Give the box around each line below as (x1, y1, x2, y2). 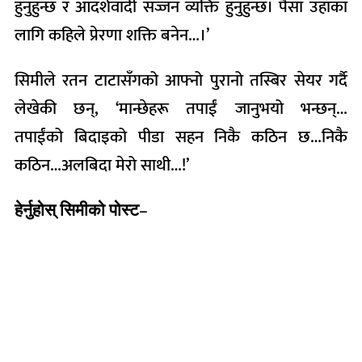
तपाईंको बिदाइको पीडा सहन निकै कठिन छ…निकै (15, 123, 347, 151)
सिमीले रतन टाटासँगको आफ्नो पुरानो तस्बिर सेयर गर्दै (15, 66, 347, 95)
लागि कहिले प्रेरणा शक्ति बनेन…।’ (15, 21, 209, 49)
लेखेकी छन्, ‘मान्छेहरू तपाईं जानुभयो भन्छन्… (15, 95, 347, 123)
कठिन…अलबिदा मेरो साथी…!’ (15, 151, 189, 179)
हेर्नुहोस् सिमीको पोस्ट (15, 196, 139, 225)
